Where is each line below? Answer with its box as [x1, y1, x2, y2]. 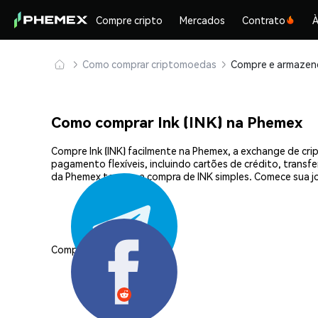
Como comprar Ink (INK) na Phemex [51, 112, 302, 132]
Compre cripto [96, 13, 163, 26]
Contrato [242, 13, 286, 26]
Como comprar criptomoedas [82, 57, 216, 70]
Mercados [180, 13, 226, 26]
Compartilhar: [51, 242, 113, 256]
